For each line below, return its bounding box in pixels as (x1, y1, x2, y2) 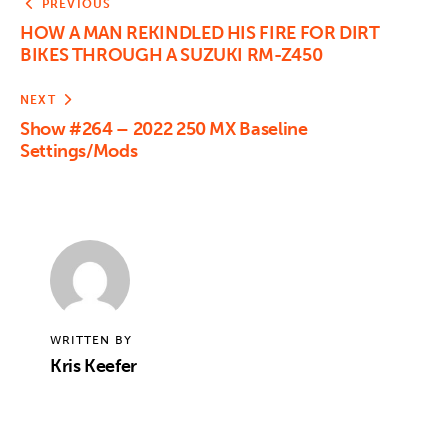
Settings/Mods (20, 139, 138, 162)
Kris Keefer (49, 355, 138, 378)
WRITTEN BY (49, 333, 132, 348)
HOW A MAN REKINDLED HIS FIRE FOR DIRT (20, 21, 380, 44)
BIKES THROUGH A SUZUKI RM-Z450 (20, 43, 323, 66)
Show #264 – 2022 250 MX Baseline (20, 117, 308, 140)
